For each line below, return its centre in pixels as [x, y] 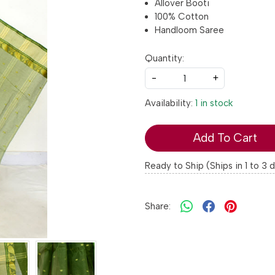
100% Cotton [182, 17]
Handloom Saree [189, 30]
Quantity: [165, 59]
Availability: [169, 103]
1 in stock [214, 103]
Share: [158, 207]
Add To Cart [225, 138]
